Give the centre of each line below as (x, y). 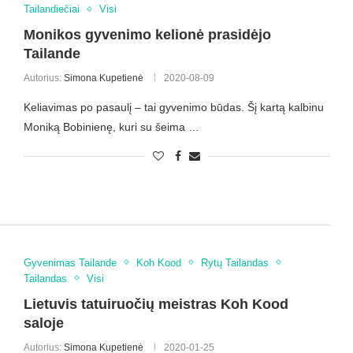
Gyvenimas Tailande (70, 262)
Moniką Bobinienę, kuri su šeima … (111, 127)
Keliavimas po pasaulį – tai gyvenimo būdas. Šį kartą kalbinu (173, 108)
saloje (43, 323)
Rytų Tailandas (234, 262)
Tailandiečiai (51, 9)
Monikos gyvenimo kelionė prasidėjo (147, 35)
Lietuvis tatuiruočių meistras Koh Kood (156, 304)
